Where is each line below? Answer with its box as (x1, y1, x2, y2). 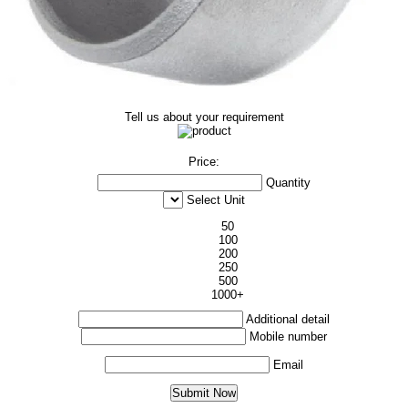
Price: (189, 155, 219, 168)
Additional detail (246, 312, 330, 326)
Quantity (266, 176, 311, 189)
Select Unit (187, 193, 245, 207)
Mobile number (250, 330, 327, 343)
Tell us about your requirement (124, 110, 284, 124)
